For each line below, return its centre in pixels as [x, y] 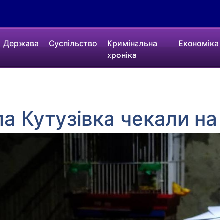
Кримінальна [132, 43]
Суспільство [73, 43]
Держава [21, 43]
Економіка [198, 43]
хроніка [122, 55]
